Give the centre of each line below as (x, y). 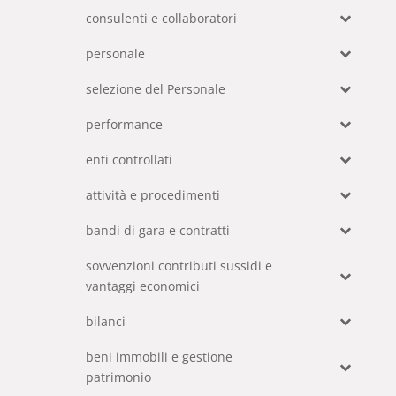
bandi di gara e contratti (158, 230)
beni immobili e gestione (160, 357)
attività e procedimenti (153, 195)
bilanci (106, 321)
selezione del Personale (156, 89)
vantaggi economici (143, 286)
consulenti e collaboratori (162, 18)
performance (125, 124)
